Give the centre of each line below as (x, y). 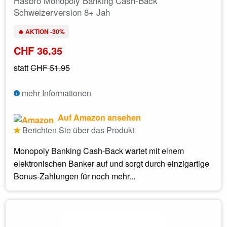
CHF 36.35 (38, 50)
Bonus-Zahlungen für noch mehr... (74, 176)
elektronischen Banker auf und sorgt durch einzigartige (111, 163)
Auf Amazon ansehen (98, 117)
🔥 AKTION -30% (41, 31)
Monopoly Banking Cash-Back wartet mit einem (99, 150)
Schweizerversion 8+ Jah (62, 12)
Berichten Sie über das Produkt (77, 130)
